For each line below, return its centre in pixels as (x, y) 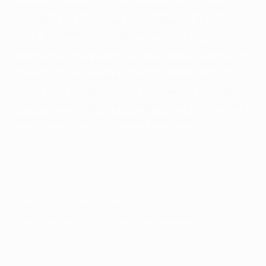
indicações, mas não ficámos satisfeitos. (107, 120)
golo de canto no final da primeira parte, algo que (125, 63)
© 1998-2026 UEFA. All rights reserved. (80, 205)
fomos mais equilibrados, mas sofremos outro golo (129, 91)
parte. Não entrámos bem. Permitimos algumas (119, 34)
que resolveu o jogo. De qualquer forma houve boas (130, 105)
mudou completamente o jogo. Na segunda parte (124, 77)
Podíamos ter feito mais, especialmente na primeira (130, 20)
